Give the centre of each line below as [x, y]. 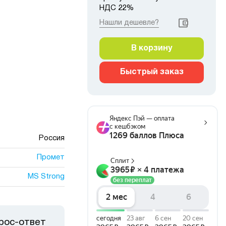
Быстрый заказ [152, 72]
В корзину [152, 48]
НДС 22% [117, 8]
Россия [51, 138]
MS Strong [46, 177]
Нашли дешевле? [129, 23]
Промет [50, 157]
